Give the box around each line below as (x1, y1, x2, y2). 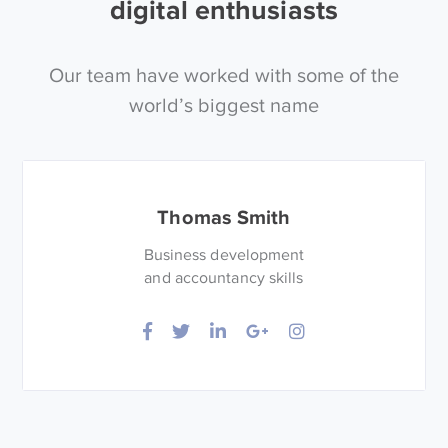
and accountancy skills (144, 268, 304, 287)
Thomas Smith (157, 205, 291, 228)
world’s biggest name (129, 93, 319, 116)
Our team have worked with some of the (49, 63, 399, 86)
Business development (143, 245, 305, 264)
